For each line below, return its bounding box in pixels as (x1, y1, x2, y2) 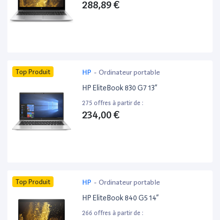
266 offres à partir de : (82, 209, 144, 217)
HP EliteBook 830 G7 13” (82, 83, 158, 93)
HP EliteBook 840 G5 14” (82, 193, 159, 203)
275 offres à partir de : (82, 99, 144, 107)
